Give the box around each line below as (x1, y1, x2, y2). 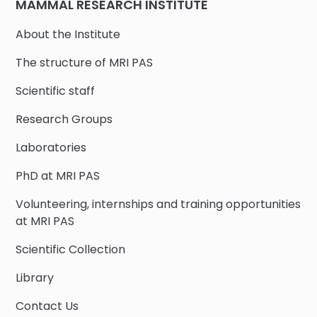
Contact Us (16, 297, 79, 314)
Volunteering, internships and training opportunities (16, 195, 301, 212)
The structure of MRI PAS (16, 54, 154, 71)
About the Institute (16, 25, 121, 42)
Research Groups (16, 110, 113, 127)
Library (16, 269, 54, 286)
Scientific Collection (16, 241, 126, 258)
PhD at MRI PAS (16, 167, 100, 184)
